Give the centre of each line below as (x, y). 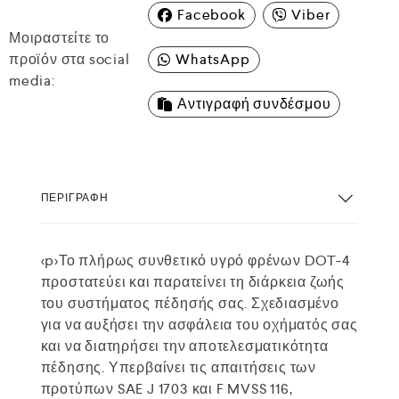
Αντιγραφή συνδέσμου (254, 104)
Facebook (212, 15)
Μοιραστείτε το (60, 38)
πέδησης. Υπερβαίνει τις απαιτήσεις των (178, 367)
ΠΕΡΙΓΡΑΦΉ (74, 197)
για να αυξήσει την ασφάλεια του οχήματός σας (199, 325)
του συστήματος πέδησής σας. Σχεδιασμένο (190, 303)
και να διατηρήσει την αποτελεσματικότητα (184, 346)
